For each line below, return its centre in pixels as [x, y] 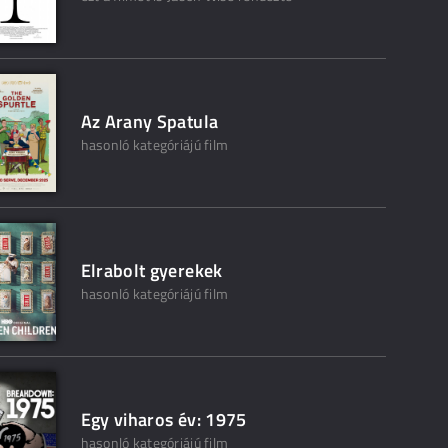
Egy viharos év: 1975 [163, 419]
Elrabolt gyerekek [151, 270]
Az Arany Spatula [149, 121]
